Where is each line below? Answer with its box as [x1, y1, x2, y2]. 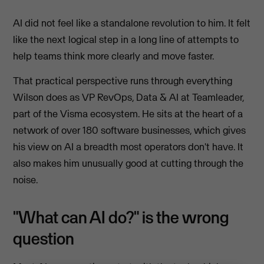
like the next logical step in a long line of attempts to [13, 33, 239, 46]
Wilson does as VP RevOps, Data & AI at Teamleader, [13, 91, 245, 104]
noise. [13, 173, 38, 187]
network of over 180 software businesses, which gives [13, 124, 246, 137]
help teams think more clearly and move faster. [13, 49, 214, 62]
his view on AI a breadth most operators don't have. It [13, 140, 244, 154]
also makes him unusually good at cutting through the [13, 157, 244, 170]
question [13, 227, 75, 250]
